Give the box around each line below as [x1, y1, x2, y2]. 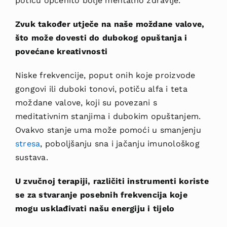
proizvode [153, 70, 196, 81]
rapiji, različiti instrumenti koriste [66, 176, 209, 186]
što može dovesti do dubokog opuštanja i [15, 33, 187, 43]
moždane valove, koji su [15, 98, 115, 108]
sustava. [15, 153, 48, 163]
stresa [15, 139, 41, 149]
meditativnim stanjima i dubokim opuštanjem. [15, 111, 201, 122]
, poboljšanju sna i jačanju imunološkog [40, 139, 200, 149]
